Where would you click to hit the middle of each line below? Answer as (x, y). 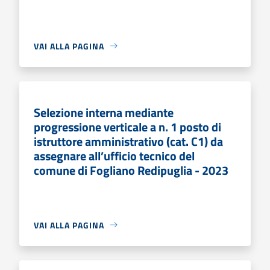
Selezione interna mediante (104, 112)
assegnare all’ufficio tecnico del (114, 155)
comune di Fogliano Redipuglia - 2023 (131, 170)
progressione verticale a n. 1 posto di (127, 127)
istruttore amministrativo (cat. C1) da (128, 141)
